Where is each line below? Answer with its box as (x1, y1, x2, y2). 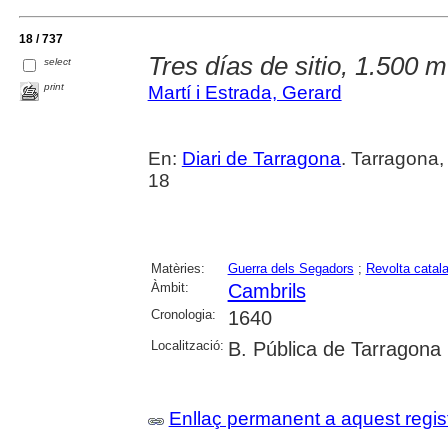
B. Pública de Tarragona (227, 338, 441, 361)
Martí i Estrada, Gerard (147, 82, 342, 104)
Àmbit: (150, 280, 189, 296)
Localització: (150, 338, 224, 354)
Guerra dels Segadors (227, 261, 354, 277)
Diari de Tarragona (181, 148, 342, 170)
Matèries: (150, 261, 205, 277)
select (44, 55, 72, 67)
